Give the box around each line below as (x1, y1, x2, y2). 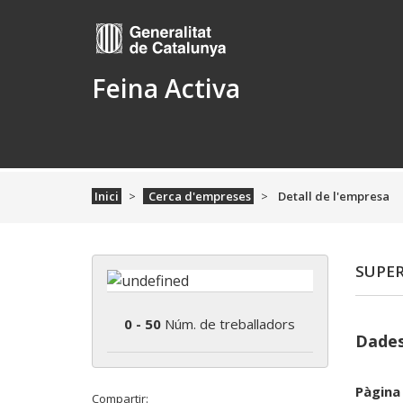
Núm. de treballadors (161, 315, 296, 334)
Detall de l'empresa (274, 188, 390, 205)
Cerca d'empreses (145, 188, 251, 205)
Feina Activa (92, 71, 240, 106)
